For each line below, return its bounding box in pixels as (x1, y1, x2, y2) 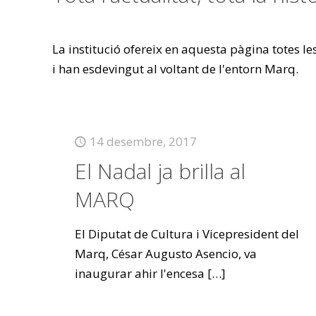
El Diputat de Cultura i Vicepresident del (74, 226, 299, 242)
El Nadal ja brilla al (74, 157, 245, 186)
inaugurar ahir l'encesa (74, 265, 205, 281)
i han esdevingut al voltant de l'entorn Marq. (52, 61, 298, 77)
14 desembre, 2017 (89, 133, 197, 150)
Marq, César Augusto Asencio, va (74, 245, 257, 262)
